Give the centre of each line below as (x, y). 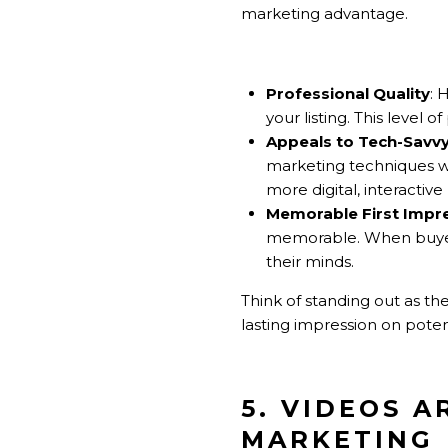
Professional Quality (347, 93)
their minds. (309, 261)
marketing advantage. (324, 13)
